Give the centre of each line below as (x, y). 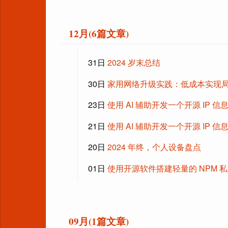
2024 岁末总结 (134, 62)
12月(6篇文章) (99, 34)
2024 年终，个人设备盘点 (154, 147)
